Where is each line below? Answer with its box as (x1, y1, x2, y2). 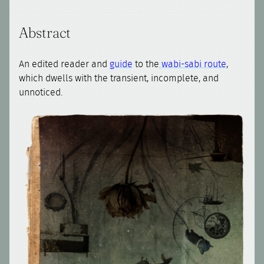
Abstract (19, 24, 71, 42)
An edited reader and (19, 60, 110, 70)
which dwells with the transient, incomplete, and (19, 74, 219, 84)
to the (133, 60, 160, 70)
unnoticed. (19, 88, 63, 98)
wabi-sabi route (159, 60, 227, 70)
